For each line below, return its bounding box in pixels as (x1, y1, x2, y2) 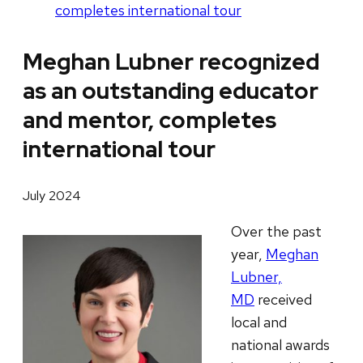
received (254, 289, 312, 309)
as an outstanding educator (23, 75, 318, 107)
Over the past (231, 221, 322, 241)
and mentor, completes (23, 105, 276, 136)
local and (231, 312, 287, 331)
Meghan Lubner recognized (23, 46, 319, 78)
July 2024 (23, 186, 81, 204)
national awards (231, 335, 330, 354)
